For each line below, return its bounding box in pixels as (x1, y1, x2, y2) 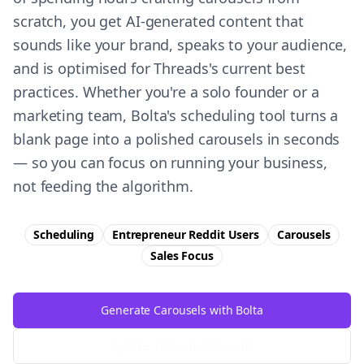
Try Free (108, 338, 154, 353)
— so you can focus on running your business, (13, 153, 327, 172)
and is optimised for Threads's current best (13, 58, 305, 78)
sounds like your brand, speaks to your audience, (13, 35, 348, 54)
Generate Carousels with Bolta (101, 302, 263, 318)
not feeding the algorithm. (13, 176, 193, 196)
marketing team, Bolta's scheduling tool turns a (13, 106, 339, 125)
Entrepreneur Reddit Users (111, 227, 259, 242)
